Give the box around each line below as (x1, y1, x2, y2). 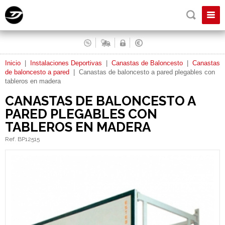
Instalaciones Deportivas (30, 59, 102, 67)
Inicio (5, 59, 21, 67)
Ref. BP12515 (5, 136, 40, 143)
